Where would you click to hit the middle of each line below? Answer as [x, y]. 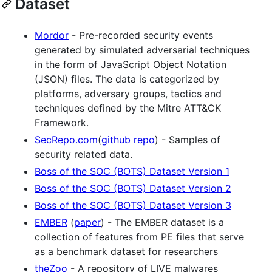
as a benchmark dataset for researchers [126, 252]
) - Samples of [188, 140]
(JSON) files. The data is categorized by [127, 79]
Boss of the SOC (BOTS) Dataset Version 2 [133, 189]
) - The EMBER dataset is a [162, 223]
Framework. [62, 123]
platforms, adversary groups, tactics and [128, 94]
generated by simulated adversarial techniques [142, 50]
